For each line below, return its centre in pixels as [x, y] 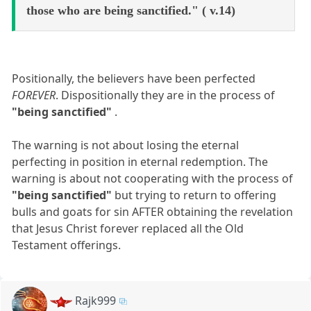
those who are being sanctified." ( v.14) [131, 10]
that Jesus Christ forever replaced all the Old [128, 228]
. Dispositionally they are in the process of [166, 95]
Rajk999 [96, 300]
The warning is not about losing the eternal [126, 145]
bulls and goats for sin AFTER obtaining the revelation [153, 211]
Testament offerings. [67, 245]
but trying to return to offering [196, 195]
